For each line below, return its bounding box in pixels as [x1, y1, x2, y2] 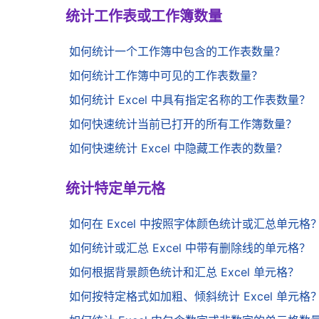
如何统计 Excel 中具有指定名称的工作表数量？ [69, 93, 310, 108]
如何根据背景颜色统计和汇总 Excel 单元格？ [69, 265, 299, 280]
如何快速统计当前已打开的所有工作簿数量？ [69, 117, 297, 132]
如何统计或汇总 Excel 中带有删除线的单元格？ [69, 241, 310, 256]
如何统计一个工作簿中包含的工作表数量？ [69, 44, 286, 59]
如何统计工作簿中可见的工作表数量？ [69, 68, 263, 83]
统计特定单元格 [66, 179, 165, 199]
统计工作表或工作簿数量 [66, 7, 222, 27]
